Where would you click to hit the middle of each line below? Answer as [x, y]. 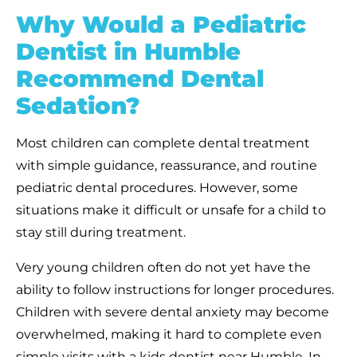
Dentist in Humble [128, 51]
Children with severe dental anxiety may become [173, 312]
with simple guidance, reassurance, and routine [167, 165]
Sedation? [78, 105]
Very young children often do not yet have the [163, 267]
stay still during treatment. [101, 232]
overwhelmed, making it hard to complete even [169, 334]
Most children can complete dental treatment [163, 143]
